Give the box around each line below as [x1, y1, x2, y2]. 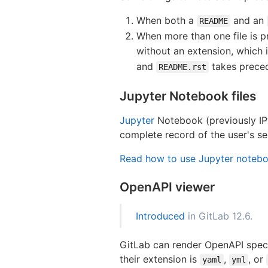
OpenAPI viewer [120, 179, 215, 194]
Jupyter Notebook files [120, 88, 256, 103]
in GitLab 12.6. [185, 209, 252, 222]
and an [230, 14, 267, 26]
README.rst [159, 62, 206, 72]
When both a [136, 14, 197, 26]
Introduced [136, 209, 185, 222]
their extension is [120, 252, 200, 265]
